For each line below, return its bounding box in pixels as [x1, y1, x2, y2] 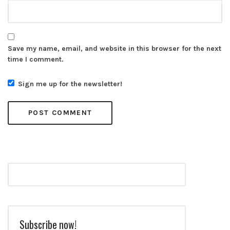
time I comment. [8, 54, 64, 64]
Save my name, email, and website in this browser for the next [8, 44, 221, 53]
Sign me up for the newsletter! [17, 79, 122, 88]
